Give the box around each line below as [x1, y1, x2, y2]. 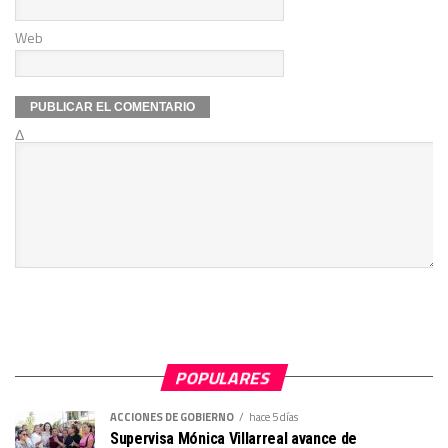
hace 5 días [249, 407, 298, 425]
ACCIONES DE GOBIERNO [110, 407, 234, 425]
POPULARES [173, 363, 275, 391]
